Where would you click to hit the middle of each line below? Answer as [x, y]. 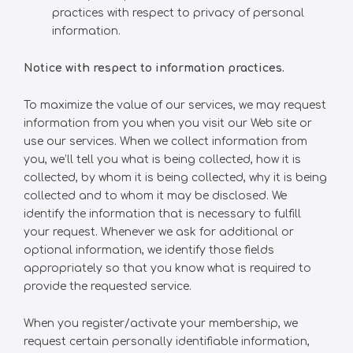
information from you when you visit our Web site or [168, 123]
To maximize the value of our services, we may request [175, 105]
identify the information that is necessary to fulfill [162, 214]
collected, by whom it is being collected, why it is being [175, 178]
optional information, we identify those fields [149, 250]
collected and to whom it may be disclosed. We [155, 196]
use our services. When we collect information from [165, 141]
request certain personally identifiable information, [167, 342]
